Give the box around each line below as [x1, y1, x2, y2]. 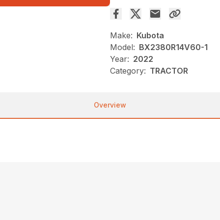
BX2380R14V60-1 [139, 42, 208, 53]
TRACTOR [150, 66, 188, 76]
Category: [110, 66, 146, 76]
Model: [110, 42, 135, 53]
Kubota [137, 30, 164, 41]
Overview [94, 101, 126, 110]
